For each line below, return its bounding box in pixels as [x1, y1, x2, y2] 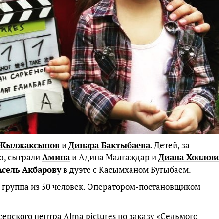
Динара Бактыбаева [68, 139, 150, 151]
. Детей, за [150, 139, 190, 151]
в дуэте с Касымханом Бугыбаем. [61, 163, 191, 175]
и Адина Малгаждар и [70, 151, 158, 163]
